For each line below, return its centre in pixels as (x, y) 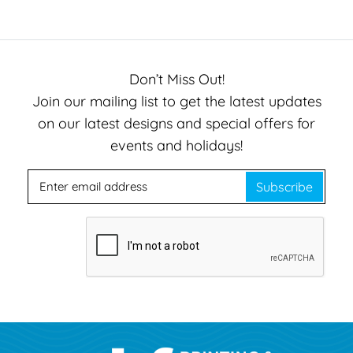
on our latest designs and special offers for (176, 123)
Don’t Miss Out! (176, 79)
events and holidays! (176, 145)
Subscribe (284, 186)
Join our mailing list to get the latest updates (176, 101)
